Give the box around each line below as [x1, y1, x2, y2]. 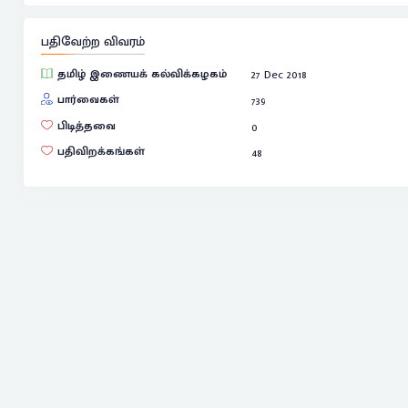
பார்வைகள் [56, 89, 119, 109]
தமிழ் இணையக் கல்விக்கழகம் [56, 64, 227, 84]
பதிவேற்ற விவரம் [40, 31, 145, 54]
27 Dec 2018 [251, 65, 308, 85]
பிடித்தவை [56, 116, 116, 136]
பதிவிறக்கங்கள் [56, 141, 145, 161]
